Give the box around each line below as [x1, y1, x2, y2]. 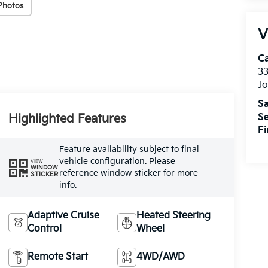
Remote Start [27, 251, 88, 263]
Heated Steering [136, 209, 211, 221]
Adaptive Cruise [27, 209, 99, 221]
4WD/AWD [136, 251, 185, 263]
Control [27, 223, 62, 234]
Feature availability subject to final [59, 144, 199, 154]
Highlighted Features [8, 112, 126, 127]
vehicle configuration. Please [59, 156, 175, 166]
